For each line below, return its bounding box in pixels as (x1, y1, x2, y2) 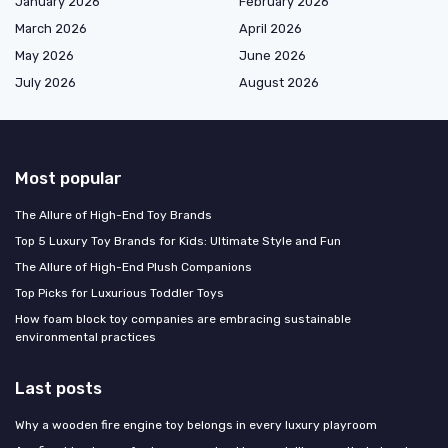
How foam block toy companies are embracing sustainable (15, 312, 351, 327)
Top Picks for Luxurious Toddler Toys (15, 286, 224, 301)
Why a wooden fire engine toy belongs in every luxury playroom (15, 418, 377, 433)
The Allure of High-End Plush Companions (15, 260, 252, 275)
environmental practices (15, 330, 156, 345)
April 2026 (239, 21, 302, 37)
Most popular (15, 168, 122, 189)
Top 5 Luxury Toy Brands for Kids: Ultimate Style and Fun (15, 234, 341, 249)
